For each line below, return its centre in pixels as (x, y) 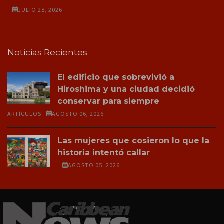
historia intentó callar (104, 152)
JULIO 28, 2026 (40, 9)
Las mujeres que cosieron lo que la (133, 140)
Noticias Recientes (47, 52)
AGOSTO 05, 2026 (94, 165)
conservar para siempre (108, 101)
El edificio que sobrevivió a (116, 77)
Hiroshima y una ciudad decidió (126, 89)
